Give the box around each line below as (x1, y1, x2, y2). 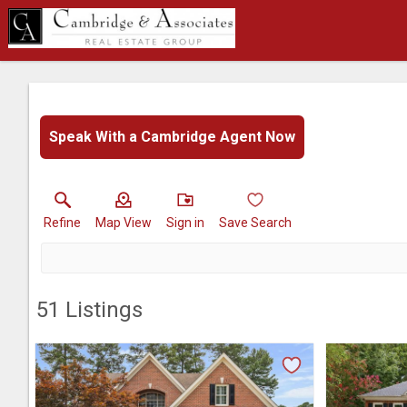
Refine (44, 215, 81, 230)
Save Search (219, 215, 292, 230)
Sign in (166, 215, 204, 230)
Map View (95, 215, 152, 230)
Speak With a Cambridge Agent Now (49, 128, 295, 145)
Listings (60, 297, 143, 323)
